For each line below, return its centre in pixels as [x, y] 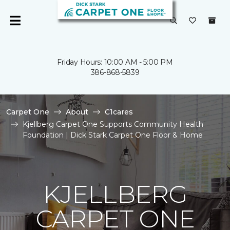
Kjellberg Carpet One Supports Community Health [113, 124]
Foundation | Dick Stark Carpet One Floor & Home [113, 135]
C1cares [119, 112]
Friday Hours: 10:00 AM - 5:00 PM [115, 62]
